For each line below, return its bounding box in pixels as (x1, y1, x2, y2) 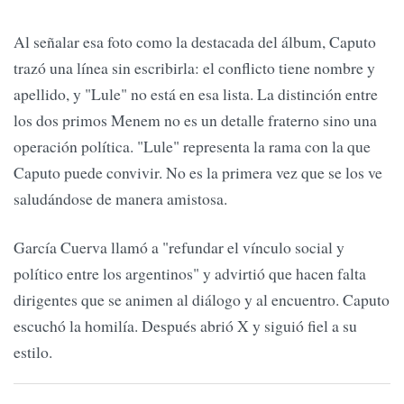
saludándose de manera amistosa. (14, 188, 227, 210)
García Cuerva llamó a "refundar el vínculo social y (14, 235, 344, 258)
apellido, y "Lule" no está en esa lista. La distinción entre (14, 83, 378, 106)
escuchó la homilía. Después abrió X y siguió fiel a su (14, 314, 357, 336)
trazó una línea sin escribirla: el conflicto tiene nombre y (14, 57, 375, 79)
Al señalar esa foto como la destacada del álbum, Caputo (14, 31, 376, 53)
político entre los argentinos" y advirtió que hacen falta (14, 262, 366, 284)
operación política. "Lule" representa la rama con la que (14, 135, 371, 158)
